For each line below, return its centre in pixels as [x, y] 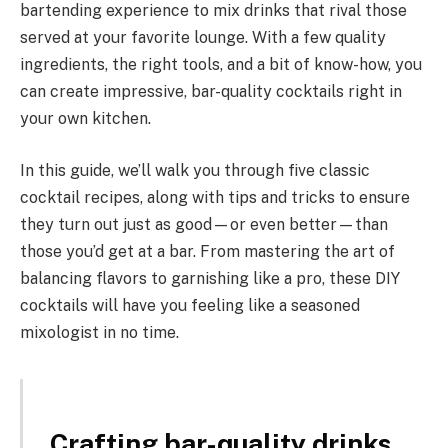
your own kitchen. [85, 119]
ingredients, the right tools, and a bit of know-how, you [221, 65]
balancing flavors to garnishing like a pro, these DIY [210, 278]
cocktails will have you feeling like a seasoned [190, 305]
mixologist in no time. [99, 332]
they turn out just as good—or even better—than [204, 224]
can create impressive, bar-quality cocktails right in [211, 92]
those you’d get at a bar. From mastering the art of [207, 251]
